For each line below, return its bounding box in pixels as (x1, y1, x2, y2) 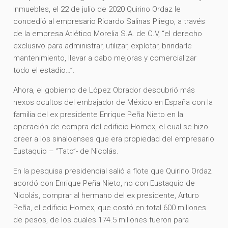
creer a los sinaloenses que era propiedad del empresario (13, 134, 215, 144)
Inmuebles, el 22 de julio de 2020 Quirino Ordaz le (13, 4, 181, 14)
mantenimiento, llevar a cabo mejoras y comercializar (13, 53, 197, 63)
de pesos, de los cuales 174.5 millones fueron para (13, 215, 189, 224)
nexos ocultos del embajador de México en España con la (13, 97, 213, 107)
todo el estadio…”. (13, 65, 77, 75)
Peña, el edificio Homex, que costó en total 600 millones (13, 203, 207, 212)
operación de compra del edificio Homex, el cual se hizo (13, 122, 209, 131)
